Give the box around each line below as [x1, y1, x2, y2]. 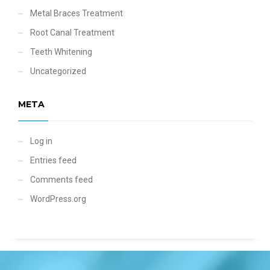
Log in [30, 136, 52, 146]
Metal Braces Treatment [30, 8, 123, 19]
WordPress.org [30, 194, 86, 204]
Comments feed [30, 175, 93, 185]
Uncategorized [30, 66, 86, 77]
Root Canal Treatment [30, 28, 115, 38]
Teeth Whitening [30, 47, 92, 57]
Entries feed [30, 155, 77, 166]
